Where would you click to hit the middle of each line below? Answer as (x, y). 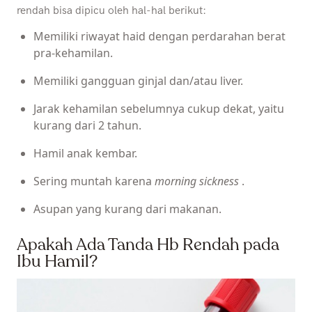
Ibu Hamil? (57, 261)
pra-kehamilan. (73, 53)
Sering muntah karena (94, 181)
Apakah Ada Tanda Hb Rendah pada (148, 244)
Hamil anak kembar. (85, 153)
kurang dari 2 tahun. (87, 125)
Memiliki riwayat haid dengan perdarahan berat (159, 36)
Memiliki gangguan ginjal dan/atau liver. (138, 80)
